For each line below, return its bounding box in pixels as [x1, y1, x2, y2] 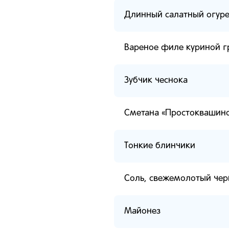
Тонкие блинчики [124, 141, 195, 150]
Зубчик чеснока [124, 76, 188, 85]
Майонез [124, 207, 161, 216]
